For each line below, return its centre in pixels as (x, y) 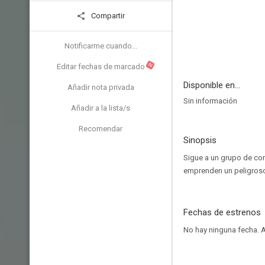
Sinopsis (200, 140)
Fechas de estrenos (222, 212)
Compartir (107, 16)
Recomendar (101, 129)
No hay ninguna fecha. (222, 230)
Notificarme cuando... (101, 46)
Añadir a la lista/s (101, 108)
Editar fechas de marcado (101, 67)
